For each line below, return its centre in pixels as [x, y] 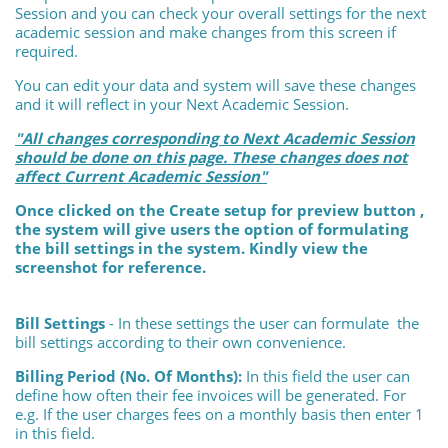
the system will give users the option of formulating [211, 229]
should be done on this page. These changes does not [211, 157]
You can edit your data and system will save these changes [215, 85]
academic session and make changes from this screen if [205, 32]
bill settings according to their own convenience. [180, 342]
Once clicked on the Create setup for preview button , [219, 210]
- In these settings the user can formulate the [262, 323]
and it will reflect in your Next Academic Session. [182, 104]
